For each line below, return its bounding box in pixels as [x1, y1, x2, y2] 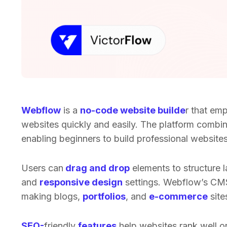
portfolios [83, 191, 126, 202]
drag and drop [63, 163, 130, 173]
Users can [21, 163, 63, 173]
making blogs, [21, 191, 83, 202]
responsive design [40, 177, 123, 187]
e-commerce [149, 191, 208, 202]
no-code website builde [80, 105, 185, 116]
